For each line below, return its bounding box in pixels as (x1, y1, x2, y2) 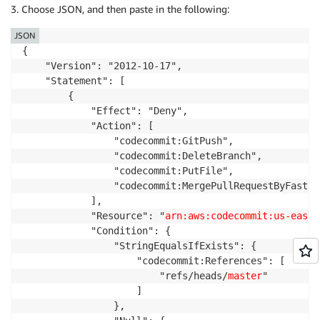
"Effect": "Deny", (22, 104, 188, 116)
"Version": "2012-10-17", (22, 59, 182, 71)
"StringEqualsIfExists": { (22, 239, 256, 251)
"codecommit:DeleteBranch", (22, 149, 262, 161)
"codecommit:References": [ (22, 254, 285, 266)
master (228, 269, 262, 281)
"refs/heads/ (22, 269, 228, 281)
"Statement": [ (22, 74, 125, 86)
